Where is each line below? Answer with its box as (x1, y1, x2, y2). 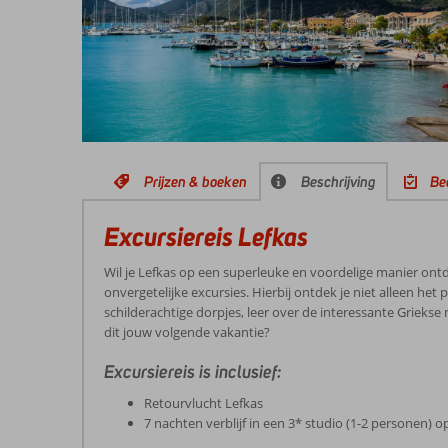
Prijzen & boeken (144, 172, 247, 191)
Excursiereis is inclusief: (104, 361, 282, 383)
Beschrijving (301, 172, 376, 191)
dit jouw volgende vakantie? (104, 323, 270, 341)
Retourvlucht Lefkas (144, 394, 263, 412)
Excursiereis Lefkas (104, 220, 308, 253)
